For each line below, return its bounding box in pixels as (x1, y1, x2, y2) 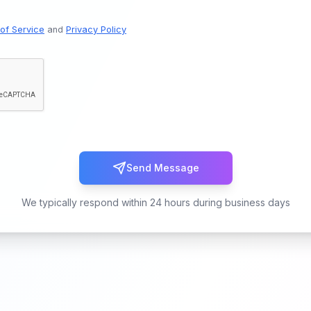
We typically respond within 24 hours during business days (21, 196, 290, 208)
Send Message (126, 162, 199, 174)
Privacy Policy (66, 24, 126, 35)
